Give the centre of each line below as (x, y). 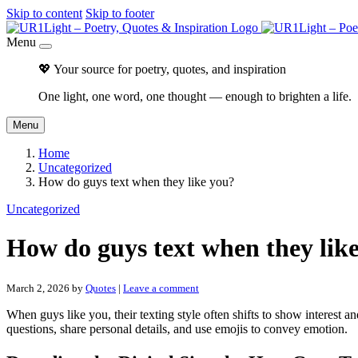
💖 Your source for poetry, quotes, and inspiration (162, 69)
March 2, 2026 (38, 288)
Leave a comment (161, 288)
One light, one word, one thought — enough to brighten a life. (195, 96)
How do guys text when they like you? (136, 182)
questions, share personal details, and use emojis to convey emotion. (177, 328)
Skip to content (44, 13)
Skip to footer (120, 13)
